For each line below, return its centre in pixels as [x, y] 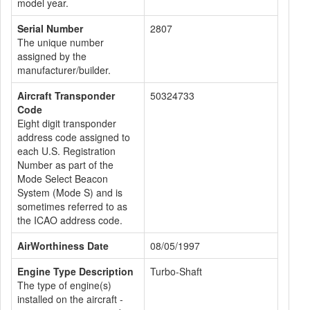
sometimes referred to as [72, 206]
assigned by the [52, 56]
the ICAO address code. [70, 220]
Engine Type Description [75, 271]
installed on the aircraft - [70, 299]
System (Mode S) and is [70, 192]
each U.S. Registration [66, 151]
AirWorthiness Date [63, 246]
